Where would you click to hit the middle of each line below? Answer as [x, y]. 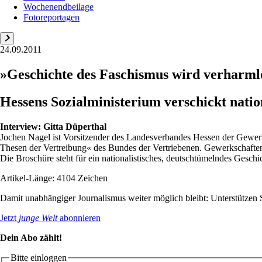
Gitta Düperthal [75, 126]
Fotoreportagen [51, 17]
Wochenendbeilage [58, 6]
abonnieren [79, 218]
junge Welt [38, 218]
